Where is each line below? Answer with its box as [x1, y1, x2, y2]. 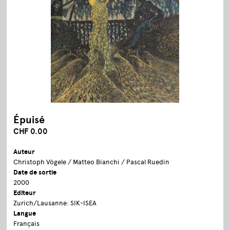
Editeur [13, 188, 36, 197]
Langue [13, 209, 36, 218]
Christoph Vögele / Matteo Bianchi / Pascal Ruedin [13, 158, 170, 166]
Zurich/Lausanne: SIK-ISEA [13, 199, 97, 207]
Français [13, 219, 40, 227]
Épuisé [13, 113, 45, 126]
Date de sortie [13, 168, 57, 177]
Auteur [13, 147, 35, 156]
